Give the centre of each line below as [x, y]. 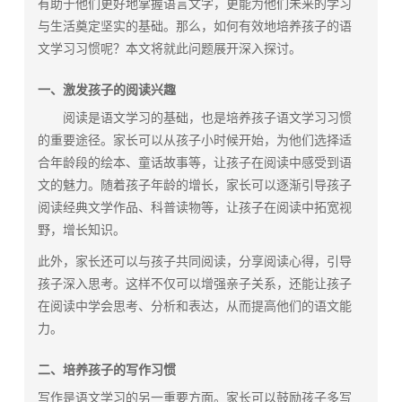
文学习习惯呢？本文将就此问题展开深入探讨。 [170, 49]
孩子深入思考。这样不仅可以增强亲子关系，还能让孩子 [195, 284]
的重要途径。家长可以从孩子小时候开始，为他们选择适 [195, 140]
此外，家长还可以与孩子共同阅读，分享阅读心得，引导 [195, 262]
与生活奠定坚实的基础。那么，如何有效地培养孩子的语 [195, 26]
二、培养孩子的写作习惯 [107, 370]
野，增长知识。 [82, 230]
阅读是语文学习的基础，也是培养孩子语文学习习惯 [195, 118]
